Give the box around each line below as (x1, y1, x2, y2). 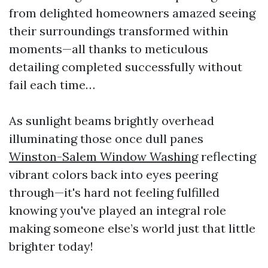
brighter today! (9, 239, 93, 254)
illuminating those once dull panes (9, 131, 203, 146)
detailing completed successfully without (9, 59, 242, 74)
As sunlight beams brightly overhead (9, 113, 214, 128)
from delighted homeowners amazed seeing (9, 5, 255, 20)
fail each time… (9, 77, 95, 92)
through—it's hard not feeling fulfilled (9, 185, 220, 200)
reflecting (198, 149, 256, 164)
